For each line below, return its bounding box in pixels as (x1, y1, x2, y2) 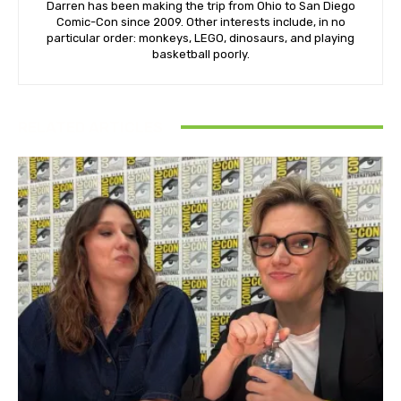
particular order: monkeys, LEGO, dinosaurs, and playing (47, 30, 354, 45)
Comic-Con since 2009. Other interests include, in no (55, 14, 346, 29)
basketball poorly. (151, 47, 250, 61)
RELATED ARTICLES (18, 117, 163, 136)
